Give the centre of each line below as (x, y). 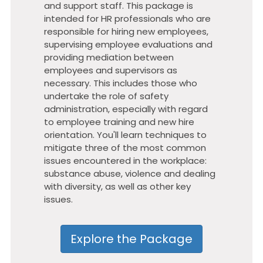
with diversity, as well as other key (118, 186)
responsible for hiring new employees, (127, 31)
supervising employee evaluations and (129, 44)
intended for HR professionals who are (128, 18)
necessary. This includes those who (121, 83)
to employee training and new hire (119, 122)
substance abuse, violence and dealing (130, 173)
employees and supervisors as (111, 70)
